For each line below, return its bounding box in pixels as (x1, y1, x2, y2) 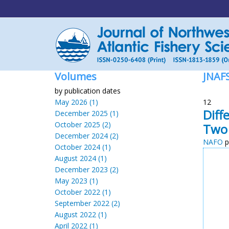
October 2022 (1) (55, 187, 111, 197)
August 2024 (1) (55, 153, 107, 163)
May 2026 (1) (55, 97, 98, 107)
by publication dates (55, 86, 121, 96)
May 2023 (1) (55, 176, 98, 186)
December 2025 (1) (55, 108, 119, 118)
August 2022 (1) (55, 210, 107, 219)
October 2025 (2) (55, 120, 111, 129)
